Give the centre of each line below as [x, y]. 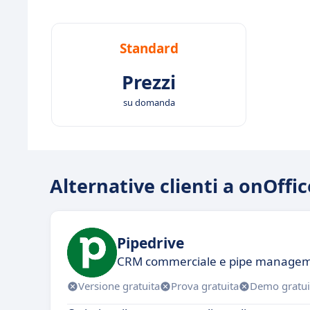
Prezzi [149, 82]
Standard [149, 48]
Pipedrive [151, 243]
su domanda [149, 102]
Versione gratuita [119, 286]
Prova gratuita [205, 286]
